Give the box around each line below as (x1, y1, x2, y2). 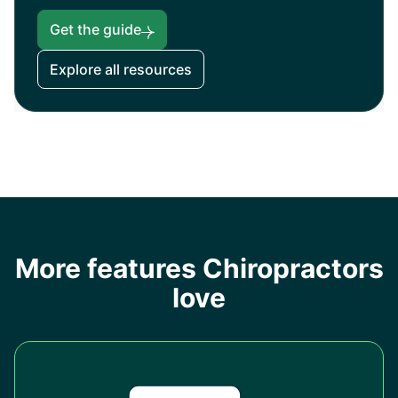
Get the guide (49, 20, 141, 39)
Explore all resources (49, 60, 192, 79)
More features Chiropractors (14, 252, 384, 285)
